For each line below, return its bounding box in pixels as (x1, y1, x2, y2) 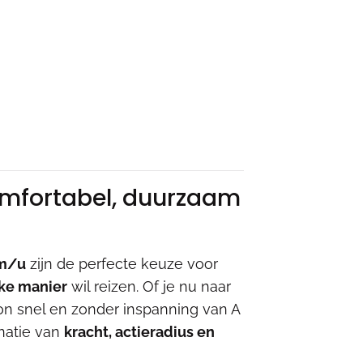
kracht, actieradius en (64, 322, 215, 340)
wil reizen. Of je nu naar (67, 277, 231, 295)
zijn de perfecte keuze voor (26, 254, 218, 272)
